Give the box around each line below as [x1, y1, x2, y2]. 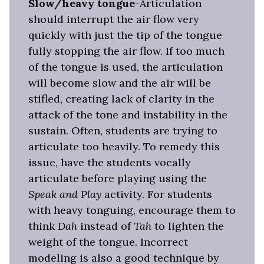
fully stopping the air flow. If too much [28, 44, 225, 58]
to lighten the [154, 219, 224, 233]
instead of [80, 219, 134, 233]
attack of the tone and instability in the [28, 108, 227, 122]
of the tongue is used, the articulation [28, 60, 223, 74]
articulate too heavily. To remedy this [28, 140, 220, 154]
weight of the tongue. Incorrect [28, 235, 188, 249]
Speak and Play [28, 187, 101, 202]
